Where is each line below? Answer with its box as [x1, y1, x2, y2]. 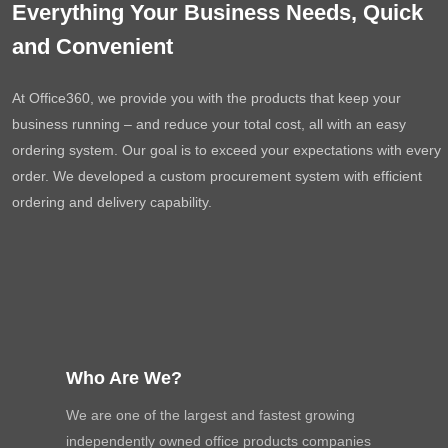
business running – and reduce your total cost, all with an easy [12, 116, 407, 132]
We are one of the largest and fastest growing [66, 406, 356, 423]
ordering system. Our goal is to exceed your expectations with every [12, 142, 442, 158]
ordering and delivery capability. [12, 194, 213, 210]
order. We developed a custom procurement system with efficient [12, 168, 423, 184]
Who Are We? [66, 367, 183, 388]
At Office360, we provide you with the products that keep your [12, 90, 402, 106]
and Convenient [12, 34, 174, 59]
